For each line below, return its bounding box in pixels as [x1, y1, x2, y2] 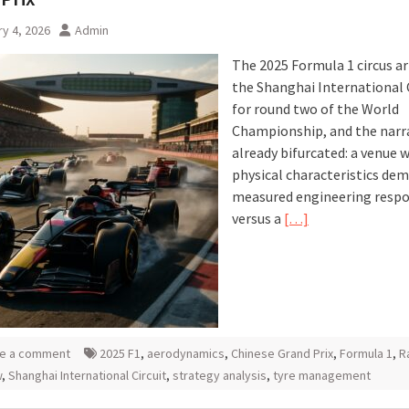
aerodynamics [147, 345, 225, 362]
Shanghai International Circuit [8, 367, 166, 383]
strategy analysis [173, 367, 267, 383]
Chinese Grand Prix [231, 345, 333, 362]
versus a [232, 209, 284, 227]
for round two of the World [232, 100, 399, 118]
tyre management [273, 367, 371, 383]
